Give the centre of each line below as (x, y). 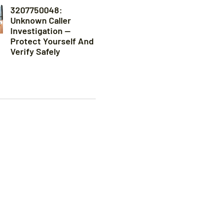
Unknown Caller (40, 20)
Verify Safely (35, 52)
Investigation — (40, 31)
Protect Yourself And (52, 41)
